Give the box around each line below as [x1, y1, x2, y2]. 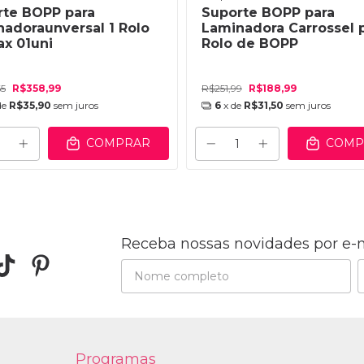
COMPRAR [85, 136, 150, 151]
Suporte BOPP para [201, 5, 335, 21]
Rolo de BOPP [201, 36, 298, 52]
